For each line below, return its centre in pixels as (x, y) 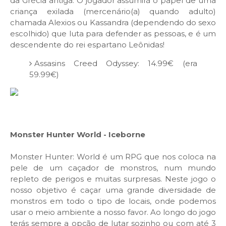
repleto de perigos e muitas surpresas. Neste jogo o (113, 179)
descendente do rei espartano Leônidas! (87, 45)
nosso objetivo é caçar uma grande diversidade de (113, 190)
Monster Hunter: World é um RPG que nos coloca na (113, 157)
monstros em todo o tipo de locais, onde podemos (113, 201)
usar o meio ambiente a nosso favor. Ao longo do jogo (113, 212)
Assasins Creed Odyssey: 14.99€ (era (116, 64)
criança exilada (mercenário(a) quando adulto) (113, 12)
